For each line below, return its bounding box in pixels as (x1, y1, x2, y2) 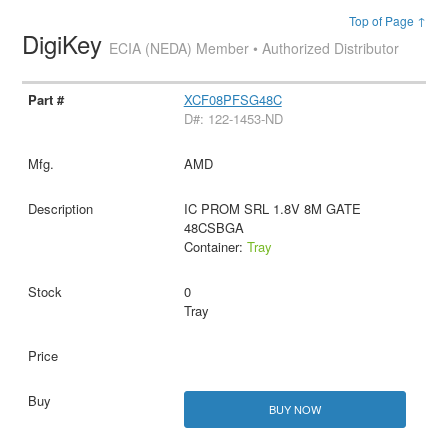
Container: (183, 236, 247, 256)
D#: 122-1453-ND (183, 108, 283, 128)
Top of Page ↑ (348, 12, 426, 29)
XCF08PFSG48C (183, 89, 282, 109)
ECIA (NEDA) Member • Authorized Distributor (109, 38, 400, 58)
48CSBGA (183, 217, 244, 237)
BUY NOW (268, 401, 321, 417)
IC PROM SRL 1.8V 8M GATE (183, 198, 361, 218)
